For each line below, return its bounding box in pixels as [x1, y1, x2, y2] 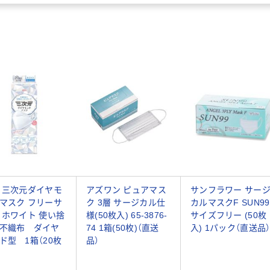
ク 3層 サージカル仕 [86, 198, 166, 208]
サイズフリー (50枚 [190, 210, 267, 221]
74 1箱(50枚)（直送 [86, 223, 159, 233]
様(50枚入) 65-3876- [86, 210, 168, 221]
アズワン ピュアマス [86, 185, 166, 195]
